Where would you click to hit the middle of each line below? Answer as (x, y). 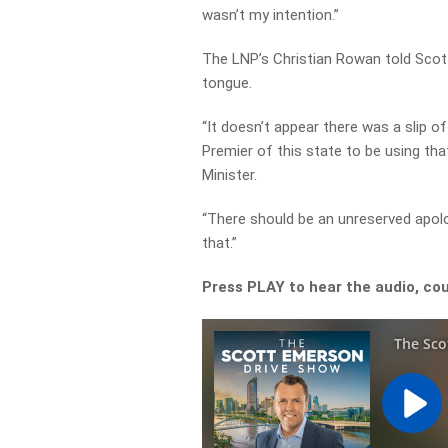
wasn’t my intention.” (271, 15)
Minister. (230, 175)
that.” (220, 243)
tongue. (227, 83)
